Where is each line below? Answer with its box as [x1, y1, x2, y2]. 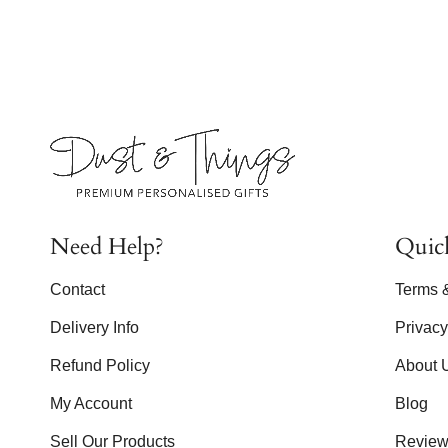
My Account [50, 395, 132, 413]
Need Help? [50, 230, 164, 262]
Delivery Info [50, 319, 139, 337]
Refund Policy [50, 357, 150, 375]
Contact [50, 281, 105, 299]
